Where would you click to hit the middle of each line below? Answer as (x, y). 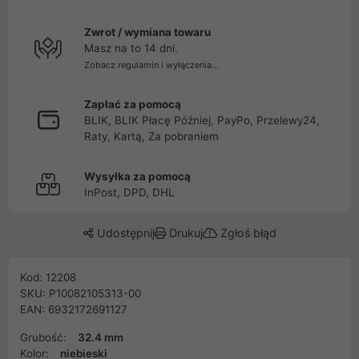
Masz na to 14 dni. (131, 48)
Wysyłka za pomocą (137, 176)
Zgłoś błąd (246, 233)
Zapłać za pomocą (133, 104)
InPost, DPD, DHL (129, 192)
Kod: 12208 (48, 277)
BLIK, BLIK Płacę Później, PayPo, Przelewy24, (202, 120)
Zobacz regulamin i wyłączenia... (151, 65)
